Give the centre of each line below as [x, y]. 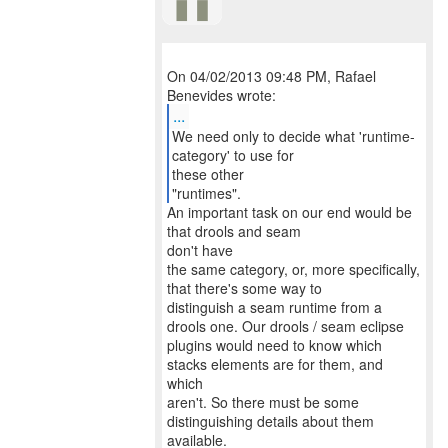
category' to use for [232, 155]
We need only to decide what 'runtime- [293, 136]
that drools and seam [234, 231]
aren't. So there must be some [263, 402]
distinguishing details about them [270, 421]
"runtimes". [206, 193]
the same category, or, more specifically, [293, 269]
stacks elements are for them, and [275, 364]
